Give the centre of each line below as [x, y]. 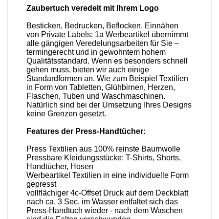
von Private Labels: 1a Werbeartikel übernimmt [108, 35]
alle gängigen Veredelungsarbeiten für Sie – [103, 44]
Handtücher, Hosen [60, 167]
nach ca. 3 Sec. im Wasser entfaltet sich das [102, 202]
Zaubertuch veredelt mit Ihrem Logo [93, 8]
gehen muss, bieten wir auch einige [88, 70]
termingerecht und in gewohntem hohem [96, 52]
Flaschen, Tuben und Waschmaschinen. [96, 96]
